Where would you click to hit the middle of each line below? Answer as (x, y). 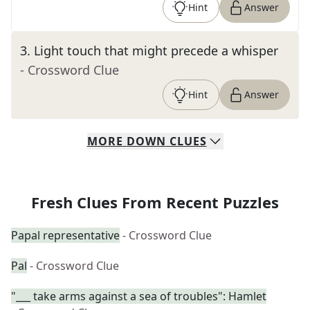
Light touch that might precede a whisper (156, 51)
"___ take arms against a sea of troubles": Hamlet (139, 296)
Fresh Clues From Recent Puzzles (155, 202)
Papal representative (65, 235)
